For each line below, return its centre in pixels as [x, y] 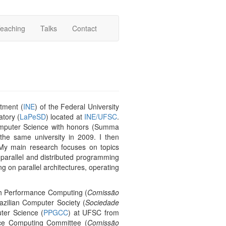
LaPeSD [33, 117]
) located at [65, 117]
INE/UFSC [101, 117]
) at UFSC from [94, 212]
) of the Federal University [77, 106]
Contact [84, 28]
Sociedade [102, 202]
